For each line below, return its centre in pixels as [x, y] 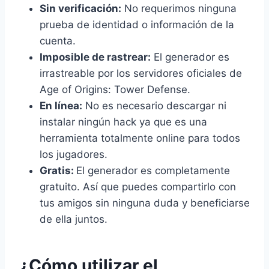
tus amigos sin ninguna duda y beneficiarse [145, 203]
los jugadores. [74, 154]
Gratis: [58, 170]
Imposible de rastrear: [95, 57]
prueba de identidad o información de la [137, 24]
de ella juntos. [74, 219]
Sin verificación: [80, 8]
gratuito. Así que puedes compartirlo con [138, 186]
